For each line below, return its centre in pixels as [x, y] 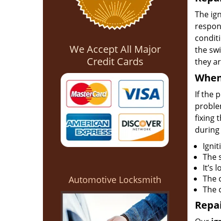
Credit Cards [115, 61]
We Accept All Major [115, 49]
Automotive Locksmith [115, 180]
